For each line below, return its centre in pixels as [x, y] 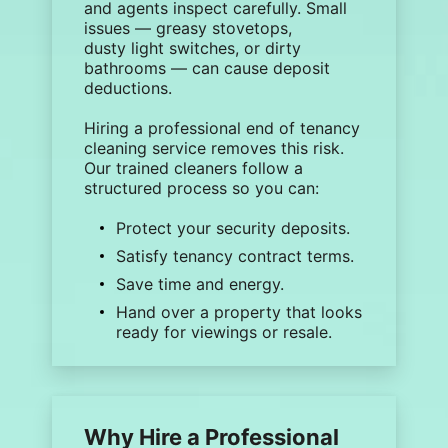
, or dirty [268, 48]
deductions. [128, 88]
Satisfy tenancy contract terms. [235, 256]
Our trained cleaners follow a [194, 168]
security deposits [281, 228]
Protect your [166, 228]
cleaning [116, 148]
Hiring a [116, 128]
